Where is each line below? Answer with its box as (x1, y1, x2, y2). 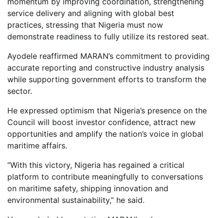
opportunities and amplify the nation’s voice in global (7, 128, 203, 139)
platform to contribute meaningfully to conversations (7, 171, 203, 182)
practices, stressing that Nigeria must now (7, 19, 163, 30)
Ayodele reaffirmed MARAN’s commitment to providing (7, 51, 210, 61)
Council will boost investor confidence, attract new (7, 117, 196, 127)
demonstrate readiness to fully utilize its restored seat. (7, 31, 209, 41)
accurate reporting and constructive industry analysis (7, 62, 204, 73)
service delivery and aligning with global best (7, 8, 174, 18)
